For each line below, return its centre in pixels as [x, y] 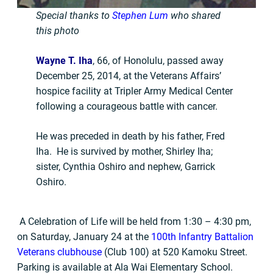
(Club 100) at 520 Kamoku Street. [176, 252]
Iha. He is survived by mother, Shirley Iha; [125, 151]
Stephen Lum [140, 15]
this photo [58, 30]
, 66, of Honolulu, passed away [158, 60]
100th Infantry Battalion [202, 236]
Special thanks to [74, 15]
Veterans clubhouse [61, 252]
